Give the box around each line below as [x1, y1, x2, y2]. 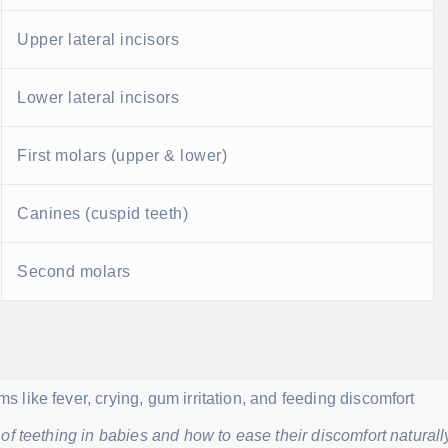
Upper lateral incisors [17, 31, 179, 49]
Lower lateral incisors [17, 89, 179, 107]
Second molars [17, 263, 131, 281]
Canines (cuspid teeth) [17, 205, 188, 223]
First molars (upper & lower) [17, 147, 227, 165]
